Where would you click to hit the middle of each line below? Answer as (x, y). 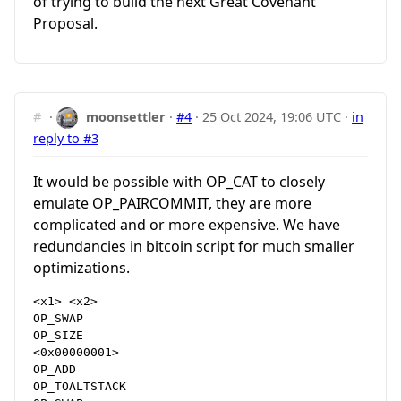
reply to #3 (66, 138)
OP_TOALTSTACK (80, 387)
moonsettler (126, 116)
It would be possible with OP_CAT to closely (179, 182)
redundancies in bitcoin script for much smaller (194, 247)
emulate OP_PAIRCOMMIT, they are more (172, 204)
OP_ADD (55, 370)
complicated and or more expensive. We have (187, 225)
